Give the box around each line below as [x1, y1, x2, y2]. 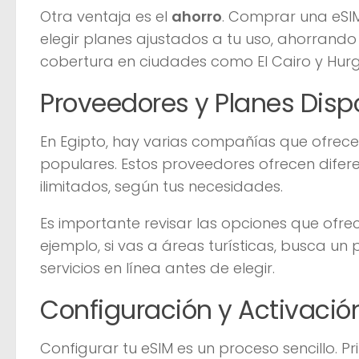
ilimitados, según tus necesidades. [40, 175, 283, 196]
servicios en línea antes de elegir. [40, 257, 275, 278]
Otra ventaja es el [40, 6, 171, 26]
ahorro [171, 6, 222, 26]
